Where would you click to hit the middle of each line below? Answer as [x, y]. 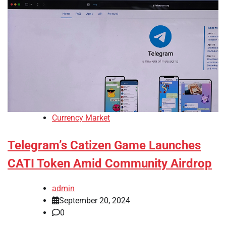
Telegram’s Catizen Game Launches [104, 146]
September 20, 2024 [95, 201]
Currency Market [81, 118]
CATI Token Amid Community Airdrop [110, 164]
